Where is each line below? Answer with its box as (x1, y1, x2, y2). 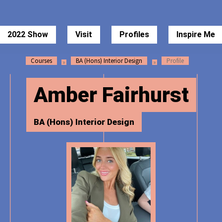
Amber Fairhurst (33, 82, 189, 107)
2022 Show (7, 30, 48, 40)
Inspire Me (176, 30, 215, 40)
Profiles (119, 30, 149, 40)
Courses (30, 56, 52, 65)
